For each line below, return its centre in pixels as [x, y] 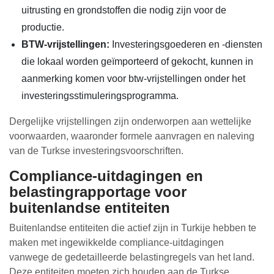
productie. [43, 27]
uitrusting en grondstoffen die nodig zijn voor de [124, 10]
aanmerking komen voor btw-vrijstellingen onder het [133, 79]
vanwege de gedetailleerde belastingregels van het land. [132, 257]
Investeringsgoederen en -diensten [186, 44]
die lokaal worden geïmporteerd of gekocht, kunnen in [137, 61]
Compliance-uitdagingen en [106, 176]
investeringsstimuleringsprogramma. [100, 96]
